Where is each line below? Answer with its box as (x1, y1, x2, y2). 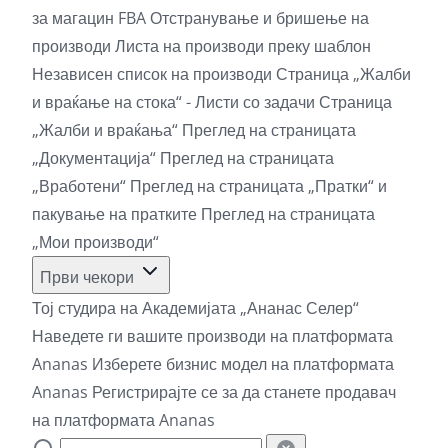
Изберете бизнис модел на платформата (92, 352, 394, 375)
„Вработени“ (32, 174, 130, 197)
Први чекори (40, 265, 138, 288)
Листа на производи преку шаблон (115, 34, 371, 57)
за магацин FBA (32, 6, 150, 29)
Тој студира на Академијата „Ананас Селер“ (32, 296, 359, 319)
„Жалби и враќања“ (32, 118, 182, 141)
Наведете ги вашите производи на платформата (32, 324, 393, 347)
